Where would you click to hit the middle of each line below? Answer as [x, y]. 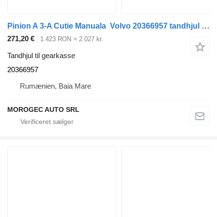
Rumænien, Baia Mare [55, 86]
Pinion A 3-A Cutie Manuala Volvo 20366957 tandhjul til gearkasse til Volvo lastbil [206, 26]
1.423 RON [56, 39]
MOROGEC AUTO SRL [43, 109]
